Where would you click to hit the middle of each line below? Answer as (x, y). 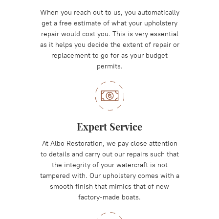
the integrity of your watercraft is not (109, 165)
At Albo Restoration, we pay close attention (109, 143)
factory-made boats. (109, 197)
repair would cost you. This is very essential (109, 34)
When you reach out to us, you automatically (109, 12)
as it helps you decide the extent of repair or (109, 44)
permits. (109, 66)
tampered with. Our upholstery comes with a (109, 175)
